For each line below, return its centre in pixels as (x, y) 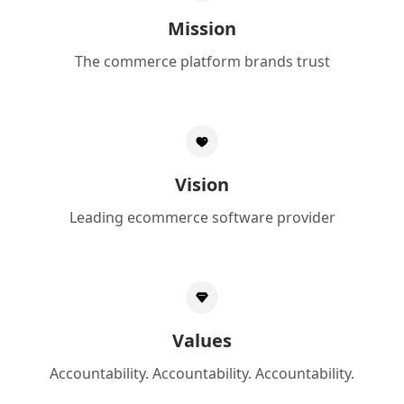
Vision (202, 184)
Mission (202, 28)
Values (202, 340)
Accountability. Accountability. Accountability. (202, 373)
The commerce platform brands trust (202, 61)
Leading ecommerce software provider (202, 217)
